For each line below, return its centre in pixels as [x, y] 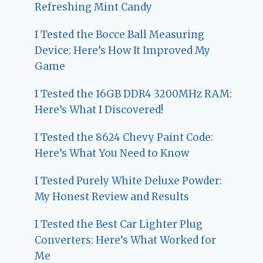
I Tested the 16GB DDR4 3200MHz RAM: [134, 94]
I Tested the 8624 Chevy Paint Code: [124, 137]
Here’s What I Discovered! [99, 109]
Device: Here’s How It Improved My [123, 50]
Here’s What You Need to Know [112, 153]
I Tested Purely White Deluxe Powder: [129, 181]
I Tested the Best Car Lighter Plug [119, 224]
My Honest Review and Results [112, 196]
